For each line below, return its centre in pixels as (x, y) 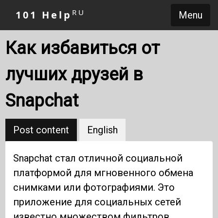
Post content (41, 130)
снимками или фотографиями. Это (94, 188)
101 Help (44, 15)
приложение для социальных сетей (97, 202)
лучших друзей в (74, 74)
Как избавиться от (83, 48)
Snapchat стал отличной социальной (98, 158)
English (103, 130)
